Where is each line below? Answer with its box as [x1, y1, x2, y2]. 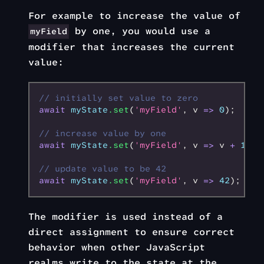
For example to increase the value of [28, 9, 240, 22]
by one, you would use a [69, 24, 211, 37]
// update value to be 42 [39, 163, 166, 174]
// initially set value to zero [39, 93, 198, 104]
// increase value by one [39, 128, 166, 139]
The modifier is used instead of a [28, 210, 223, 223]
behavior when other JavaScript [28, 241, 205, 253]
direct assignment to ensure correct [28, 226, 235, 238]
